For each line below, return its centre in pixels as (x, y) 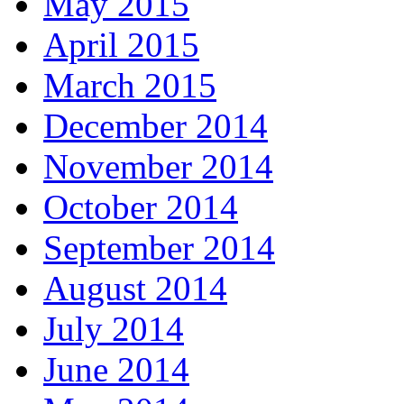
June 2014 (116, 370)
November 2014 (158, 167)
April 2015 (121, 45)
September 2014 (159, 248)
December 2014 (156, 126)
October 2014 (141, 207)
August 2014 (135, 289)
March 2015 (130, 86)
